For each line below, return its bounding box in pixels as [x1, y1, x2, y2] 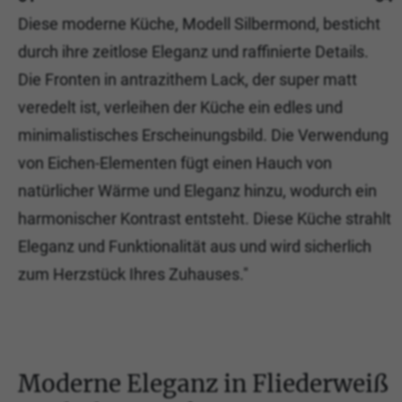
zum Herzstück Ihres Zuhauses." [18, 265, 249, 284]
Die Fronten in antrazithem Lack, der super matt [18, 70, 357, 89]
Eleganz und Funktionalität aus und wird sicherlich [18, 237, 371, 256]
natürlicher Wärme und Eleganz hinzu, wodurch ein [18, 181, 377, 200]
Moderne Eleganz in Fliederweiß [18, 369, 389, 398]
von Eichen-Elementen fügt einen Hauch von [18, 153, 332, 172]
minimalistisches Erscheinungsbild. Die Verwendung [18, 126, 389, 144]
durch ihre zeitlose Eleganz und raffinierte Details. [18, 42, 369, 61]
